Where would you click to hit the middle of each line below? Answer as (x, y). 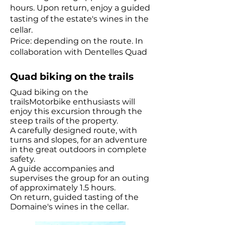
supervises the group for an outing (80, 178)
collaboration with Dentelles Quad (79, 52)
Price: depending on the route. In (77, 41)
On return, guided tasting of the (74, 197)
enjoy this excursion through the (76, 111)
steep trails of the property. (64, 121)
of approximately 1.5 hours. (63, 188)
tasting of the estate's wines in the (79, 19)
